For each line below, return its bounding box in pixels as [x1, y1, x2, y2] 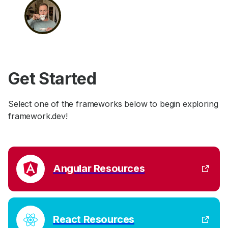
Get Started [8, 68, 96, 89]
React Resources [53, 213, 134, 226]
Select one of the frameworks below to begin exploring [8, 98, 218, 109]
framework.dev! [8, 110, 68, 121]
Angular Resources [53, 162, 145, 175]
